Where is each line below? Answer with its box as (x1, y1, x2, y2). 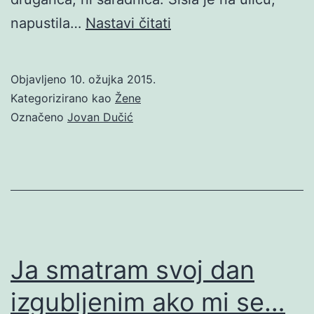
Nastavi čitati (86, 14, 171, 32)
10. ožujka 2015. (70, 71, 156, 86)
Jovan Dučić (67, 109, 133, 124)
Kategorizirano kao (11, 90, 115, 105)
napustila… (11, 14, 86, 32)
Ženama (170, 61, 224, 78)
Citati (170, 13, 205, 31)
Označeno (11, 109, 67, 124)
